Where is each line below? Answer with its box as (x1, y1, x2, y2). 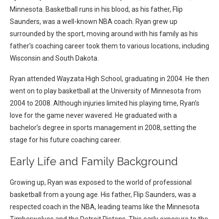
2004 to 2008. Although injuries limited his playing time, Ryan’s (10, 99, 199, 108)
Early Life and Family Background (10, 155, 178, 168)
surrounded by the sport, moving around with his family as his (10, 30, 198, 38)
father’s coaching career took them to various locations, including (10, 42, 209, 50)
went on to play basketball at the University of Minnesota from (10, 87, 201, 95)
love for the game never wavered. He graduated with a (10, 111, 177, 120)
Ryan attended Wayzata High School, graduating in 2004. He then (10, 75, 209, 83)
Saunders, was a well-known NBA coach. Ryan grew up (10, 18, 177, 26)
